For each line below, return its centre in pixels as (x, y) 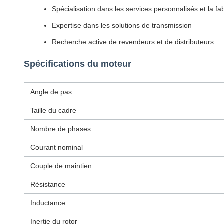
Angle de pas (51, 92)
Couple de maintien (61, 166)
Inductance (48, 203)
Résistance (48, 184)
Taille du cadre (53, 110)
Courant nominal (57, 147)
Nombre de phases (61, 129)
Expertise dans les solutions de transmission (122, 25)
